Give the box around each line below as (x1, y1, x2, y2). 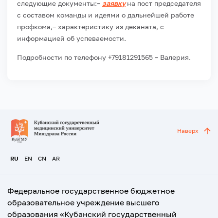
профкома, (17, 22, 53, 31)
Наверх (177, 127, 199, 134)
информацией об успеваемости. (17, 34, 126, 42)
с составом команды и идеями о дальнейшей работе (17, 11, 194, 19)
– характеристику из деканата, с (53, 22, 164, 31)
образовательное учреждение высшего (7, 198, 160, 207)
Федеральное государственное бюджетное (7, 186, 175, 196)
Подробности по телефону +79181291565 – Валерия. (17, 53, 191, 61)
